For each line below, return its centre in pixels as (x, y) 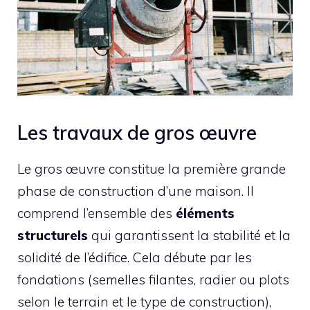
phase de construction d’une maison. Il (136, 191)
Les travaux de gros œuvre (137, 133)
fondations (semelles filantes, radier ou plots (153, 280)
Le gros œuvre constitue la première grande (152, 169)
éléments (205, 213)
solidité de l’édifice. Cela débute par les (135, 258)
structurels (53, 236)
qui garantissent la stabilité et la (189, 236)
